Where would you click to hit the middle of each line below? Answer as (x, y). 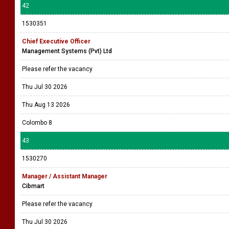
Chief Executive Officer (56, 41)
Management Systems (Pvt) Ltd (67, 51)
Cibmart (33, 186)
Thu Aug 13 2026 (46, 105)
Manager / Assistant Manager (65, 176)
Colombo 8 (37, 123)
